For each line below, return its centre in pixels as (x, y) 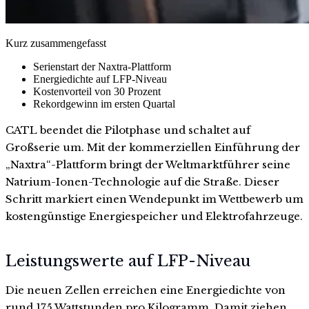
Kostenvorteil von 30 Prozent (97, 91)
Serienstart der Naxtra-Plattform (102, 66)
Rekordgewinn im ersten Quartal (104, 103)
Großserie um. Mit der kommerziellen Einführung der (153, 147)
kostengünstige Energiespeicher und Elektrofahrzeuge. (154, 216)
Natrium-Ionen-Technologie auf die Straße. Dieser (142, 181)
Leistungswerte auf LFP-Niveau (128, 261)
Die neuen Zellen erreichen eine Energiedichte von (146, 290)
